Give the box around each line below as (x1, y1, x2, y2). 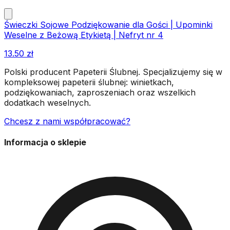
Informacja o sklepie (4, 137, 86, 148)
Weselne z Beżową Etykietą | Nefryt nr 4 (4, 29, 163, 40)
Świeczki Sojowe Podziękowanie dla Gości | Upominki (4, 19, 213, 30)
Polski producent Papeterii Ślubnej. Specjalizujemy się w (4, 66, 222, 77)
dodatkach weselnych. (4, 97, 91, 108)
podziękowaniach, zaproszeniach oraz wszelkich (4, 87, 196, 98)
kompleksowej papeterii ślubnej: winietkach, (4, 76, 174, 87)
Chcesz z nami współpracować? (4, 116, 130, 126)
